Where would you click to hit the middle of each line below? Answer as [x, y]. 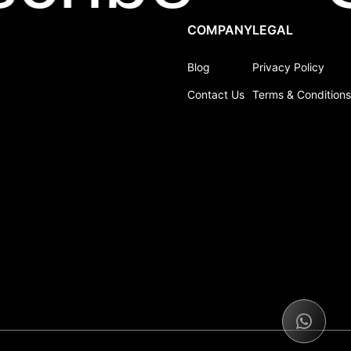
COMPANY [220, 30]
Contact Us [216, 94]
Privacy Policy [288, 67]
